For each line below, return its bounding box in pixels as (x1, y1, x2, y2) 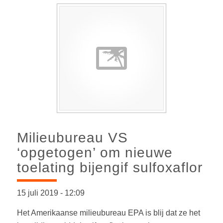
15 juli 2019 (16, 189, 60, 198)
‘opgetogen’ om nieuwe (16, 145, 173, 161)
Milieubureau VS (16, 130, 128, 146)
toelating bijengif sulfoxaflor (16, 160, 203, 176)
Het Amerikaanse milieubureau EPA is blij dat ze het (16, 208, 200, 217)
